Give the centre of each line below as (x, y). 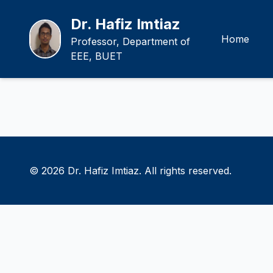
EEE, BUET (97, 56)
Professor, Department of (131, 41)
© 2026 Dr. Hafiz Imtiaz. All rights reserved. (130, 171)
